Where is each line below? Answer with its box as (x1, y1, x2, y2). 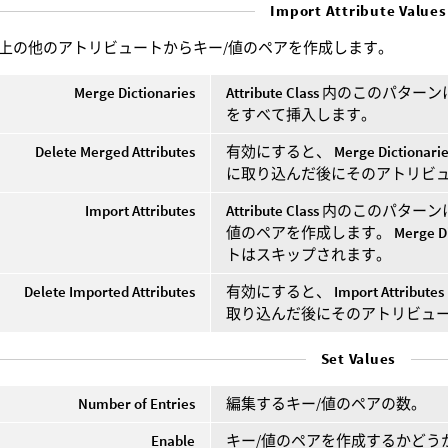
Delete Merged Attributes (35, 141, 196, 161)
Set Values (320, 348, 397, 368)
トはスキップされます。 (226, 244, 392, 264)
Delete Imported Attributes (24, 281, 196, 301)
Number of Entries (78, 393, 196, 413)
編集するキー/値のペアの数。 (226, 393, 427, 413)
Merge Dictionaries (74, 82, 196, 102)
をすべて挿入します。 (226, 104, 377, 124)
